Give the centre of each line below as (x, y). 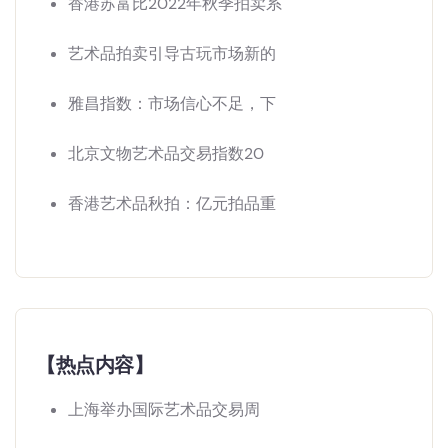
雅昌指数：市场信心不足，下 (172, 104)
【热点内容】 (95, 365)
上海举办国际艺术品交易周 (164, 410)
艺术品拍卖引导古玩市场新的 (172, 54)
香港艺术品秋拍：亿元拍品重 (172, 204)
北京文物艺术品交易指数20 (166, 154)
